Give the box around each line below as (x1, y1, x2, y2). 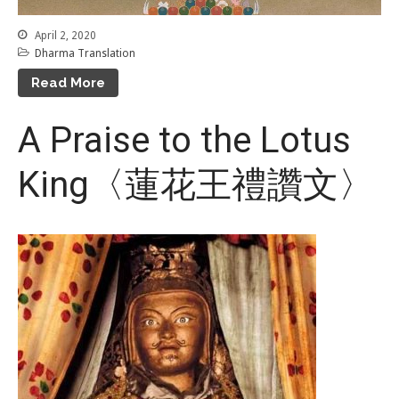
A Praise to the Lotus (18, 119, 351, 162)
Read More (31, 75, 105, 92)
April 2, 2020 (32, 28, 96, 42)
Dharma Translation (35, 46, 135, 60)
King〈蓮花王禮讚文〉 (18, 164, 374, 207)
